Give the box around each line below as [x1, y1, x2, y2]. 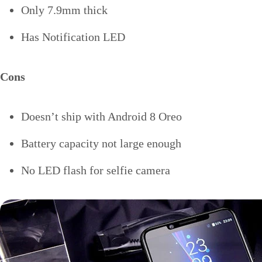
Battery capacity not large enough [21, 137, 181, 150]
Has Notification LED [21, 30, 125, 44]
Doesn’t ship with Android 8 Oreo [21, 110, 182, 123]
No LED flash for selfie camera [21, 164, 170, 177]
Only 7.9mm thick [21, 4, 108, 17]
